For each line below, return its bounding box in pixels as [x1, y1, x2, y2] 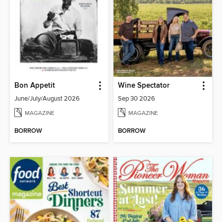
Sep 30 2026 [118, 94, 155, 103]
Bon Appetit [14, 81, 55, 90]
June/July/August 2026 [14, 94, 80, 103]
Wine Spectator [118, 81, 169, 90]
